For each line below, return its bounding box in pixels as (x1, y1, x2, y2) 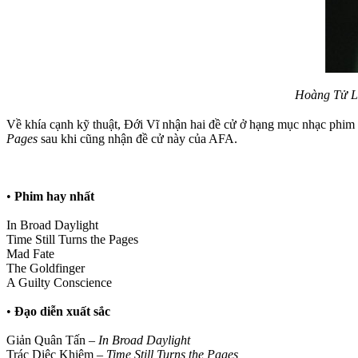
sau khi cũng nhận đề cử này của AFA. (38, 131, 237, 145)
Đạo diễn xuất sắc (14, 304, 110, 318)
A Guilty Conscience (6, 275, 112, 289)
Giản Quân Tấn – (6, 332, 98, 347)
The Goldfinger (6, 261, 85, 275)
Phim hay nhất (14, 189, 94, 203)
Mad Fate (6, 246, 54, 261)
